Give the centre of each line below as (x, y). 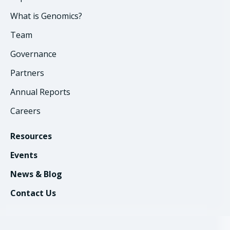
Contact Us (33, 193)
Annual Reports (40, 92)
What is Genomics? (46, 16)
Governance (33, 54)
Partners (27, 73)
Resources (31, 136)
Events (24, 155)
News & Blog (36, 174)
